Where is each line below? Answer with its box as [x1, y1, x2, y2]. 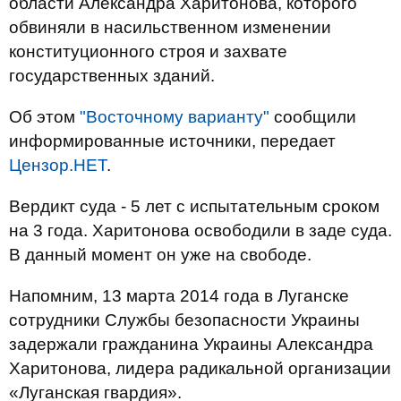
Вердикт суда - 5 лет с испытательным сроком [9, 197, 380, 216]
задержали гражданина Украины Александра [9, 335, 373, 354]
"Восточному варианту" [80, 107, 269, 126]
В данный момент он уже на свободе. [9, 245, 311, 264]
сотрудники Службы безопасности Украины [9, 311, 360, 329]
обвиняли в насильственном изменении [9, 18, 331, 37]
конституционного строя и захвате [9, 42, 287, 61]
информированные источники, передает [9, 132, 336, 150]
